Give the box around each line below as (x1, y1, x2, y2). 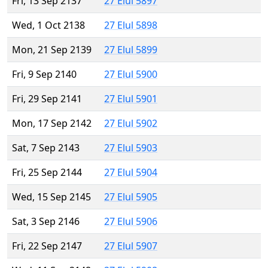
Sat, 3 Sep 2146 (12, 215, 80, 229)
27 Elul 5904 (104, 166, 157, 179)
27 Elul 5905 (104, 190, 157, 204)
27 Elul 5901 (104, 92, 157, 106)
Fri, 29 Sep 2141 (12, 92, 82, 106)
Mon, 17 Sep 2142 (12, 117, 92, 130)
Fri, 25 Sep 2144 (12, 166, 82, 179)
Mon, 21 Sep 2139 (12, 43, 92, 57)
